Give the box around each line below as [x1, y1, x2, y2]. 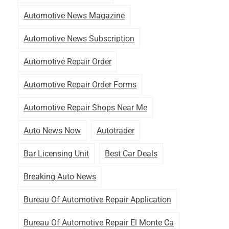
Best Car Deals [105, 148, 157, 158]
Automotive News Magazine [24, 10, 125, 20]
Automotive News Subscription [24, 33, 134, 43]
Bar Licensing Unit [24, 148, 89, 158]
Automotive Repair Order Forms [24, 79, 136, 89]
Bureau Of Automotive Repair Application [24, 194, 171, 204]
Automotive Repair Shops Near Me [24, 102, 147, 112]
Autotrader [97, 125, 134, 135]
